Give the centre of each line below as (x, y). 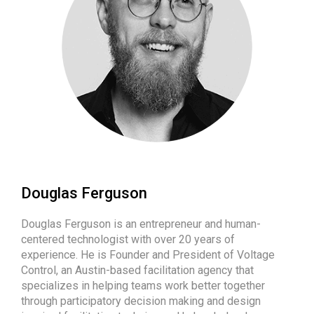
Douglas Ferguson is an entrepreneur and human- (141, 224)
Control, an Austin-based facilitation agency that (137, 270)
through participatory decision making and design (141, 301)
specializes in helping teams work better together (143, 285)
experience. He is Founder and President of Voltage (148, 254)
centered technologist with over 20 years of (128, 239)
